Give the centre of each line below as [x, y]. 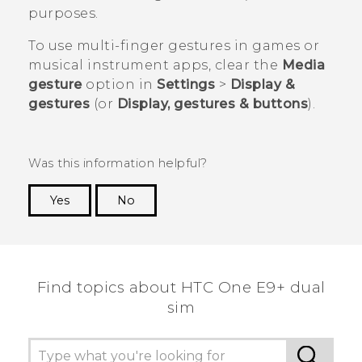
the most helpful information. [243, 242]
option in [119, 85]
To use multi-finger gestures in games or [174, 46]
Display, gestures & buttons [212, 104]
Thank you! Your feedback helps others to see [191, 225]
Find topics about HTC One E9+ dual [181, 288]
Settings [186, 85]
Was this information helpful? [118, 164]
